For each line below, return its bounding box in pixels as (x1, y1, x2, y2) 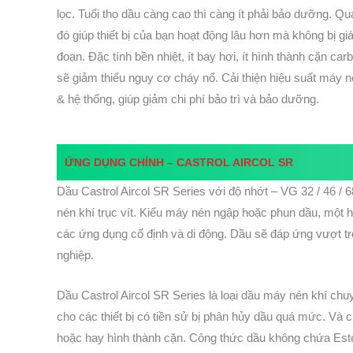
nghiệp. (57, 248, 94, 262)
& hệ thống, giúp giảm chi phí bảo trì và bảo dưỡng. (57, 92, 319, 106)
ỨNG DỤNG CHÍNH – (65, 156, 177, 169)
